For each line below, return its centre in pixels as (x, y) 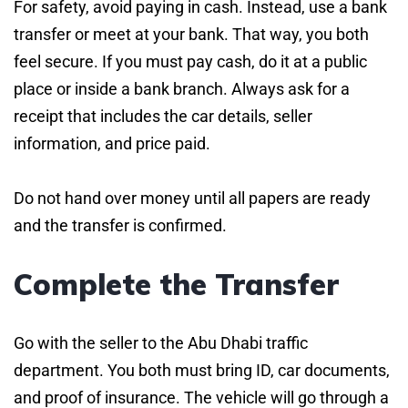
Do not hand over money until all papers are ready (192, 198)
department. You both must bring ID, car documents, (202, 370)
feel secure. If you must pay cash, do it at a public (190, 61)
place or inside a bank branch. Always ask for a (182, 88)
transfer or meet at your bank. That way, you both (191, 34)
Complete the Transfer (176, 284)
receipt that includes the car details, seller (163, 116)
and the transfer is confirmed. (120, 225)
